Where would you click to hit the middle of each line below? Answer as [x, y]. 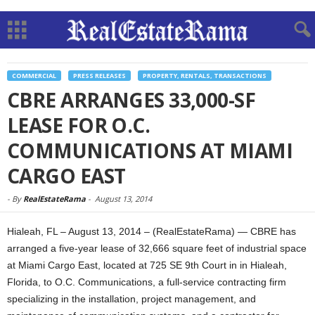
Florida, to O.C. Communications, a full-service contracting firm [147, 282]
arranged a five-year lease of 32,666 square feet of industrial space [157, 248]
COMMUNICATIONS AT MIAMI [150, 150]
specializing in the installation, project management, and [131, 299]
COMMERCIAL [34, 76]
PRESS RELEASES [99, 76]
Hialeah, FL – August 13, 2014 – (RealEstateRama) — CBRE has [152, 231]
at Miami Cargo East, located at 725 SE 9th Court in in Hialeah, [147, 265]
